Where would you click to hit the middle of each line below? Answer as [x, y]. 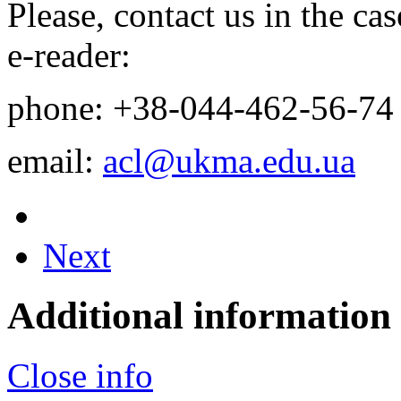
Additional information [199, 315]
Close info [80, 375]
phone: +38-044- [126, 107]
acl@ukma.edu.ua [229, 160]
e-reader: [69, 55]
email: [55, 160]
